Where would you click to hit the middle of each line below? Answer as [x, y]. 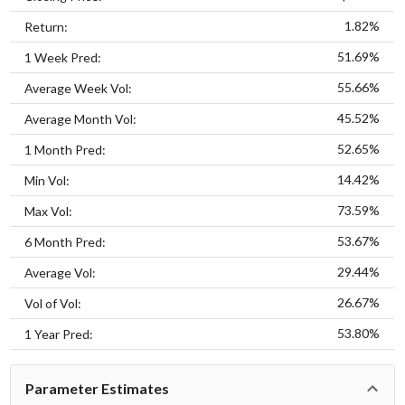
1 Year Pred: [59, 334]
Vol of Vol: [53, 303]
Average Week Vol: [79, 88]
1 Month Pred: [66, 149]
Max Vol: [49, 211]
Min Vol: [47, 180]
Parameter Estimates [98, 388]
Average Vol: [61, 272]
